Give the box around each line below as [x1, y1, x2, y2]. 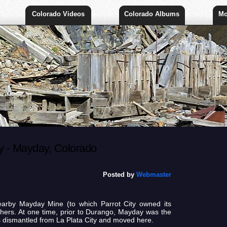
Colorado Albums [124, 10, 180, 18]
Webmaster [136, 171, 171, 178]
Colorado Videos [31, 10, 85, 18]
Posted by [102, 171, 136, 178]
